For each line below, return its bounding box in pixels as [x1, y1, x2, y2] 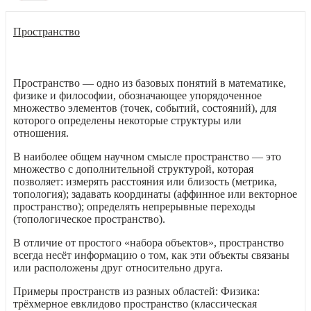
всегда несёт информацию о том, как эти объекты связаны [13, 249, 289, 261]
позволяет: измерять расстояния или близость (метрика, [13, 175, 277, 187]
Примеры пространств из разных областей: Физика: [13, 285, 260, 297]
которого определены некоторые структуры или [13, 114, 242, 126]
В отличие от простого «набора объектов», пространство [13, 236, 284, 249]
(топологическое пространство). [13, 212, 165, 225]
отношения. [13, 126, 69, 139]
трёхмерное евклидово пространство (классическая [13, 297, 257, 310]
